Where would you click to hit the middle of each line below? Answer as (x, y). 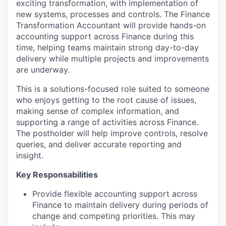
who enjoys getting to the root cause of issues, (106, 100)
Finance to (53, 205)
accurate (110, 144)
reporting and (154, 144)
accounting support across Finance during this (105, 36)
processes (90, 14)
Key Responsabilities (57, 174)
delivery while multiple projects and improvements (112, 58)
